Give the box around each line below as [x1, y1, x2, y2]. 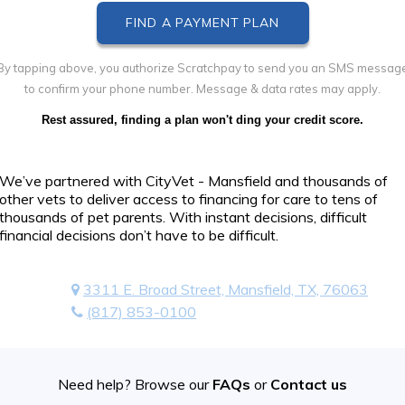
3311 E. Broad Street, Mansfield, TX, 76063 [83, 280, 368, 299]
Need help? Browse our [58, 375, 212, 394]
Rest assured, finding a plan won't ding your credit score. [42, 113, 363, 127]
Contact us [270, 375, 347, 394]
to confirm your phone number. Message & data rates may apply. [24, 81, 381, 97]
